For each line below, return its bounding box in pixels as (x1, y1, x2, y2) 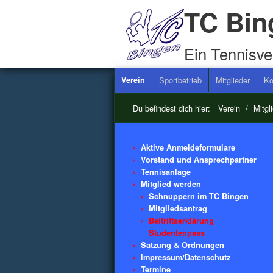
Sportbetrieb (159, 74, 202, 87)
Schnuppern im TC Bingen (149, 191, 249, 202)
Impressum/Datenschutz (141, 252, 230, 263)
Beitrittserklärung (149, 215, 214, 227)
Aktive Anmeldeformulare (141, 142, 235, 154)
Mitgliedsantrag (149, 203, 207, 214)
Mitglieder (216, 74, 250, 87)
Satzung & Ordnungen (141, 239, 224, 251)
